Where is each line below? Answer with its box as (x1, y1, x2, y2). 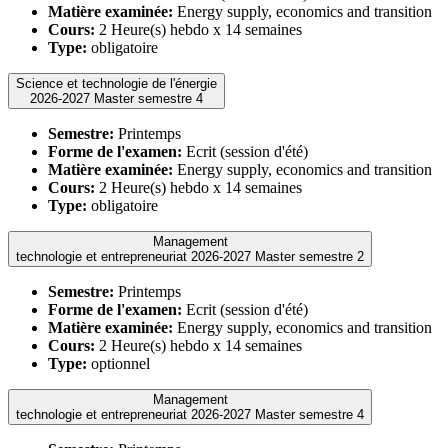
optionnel (87, 354, 150, 372)
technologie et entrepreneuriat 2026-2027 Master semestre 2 (255, 248, 364, 264)
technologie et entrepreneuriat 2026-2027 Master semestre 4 (255, 406, 364, 422)
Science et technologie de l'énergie (16, 75, 217, 91)
